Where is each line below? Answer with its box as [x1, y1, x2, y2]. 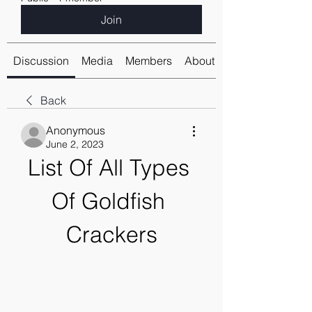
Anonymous [46, 123, 105, 137]
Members [125, 54, 172, 68]
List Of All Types [27, 154, 189, 181]
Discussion [13, 54, 69, 68]
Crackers [65, 221, 157, 248]
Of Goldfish [52, 187, 165, 214]
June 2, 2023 [46, 138, 104, 150]
